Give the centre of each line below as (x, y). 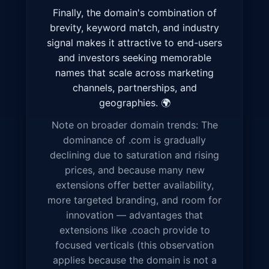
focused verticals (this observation (134, 245)
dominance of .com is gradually (134, 140)
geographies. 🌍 (134, 103)
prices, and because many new (134, 170)
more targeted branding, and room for (134, 200)
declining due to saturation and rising (134, 155)
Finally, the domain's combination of (134, 13)
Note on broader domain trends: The (134, 125)
